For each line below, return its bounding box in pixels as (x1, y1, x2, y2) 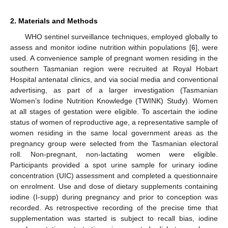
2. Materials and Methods (10, 16, 98, 25)
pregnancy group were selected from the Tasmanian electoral (10, 139, 218, 148)
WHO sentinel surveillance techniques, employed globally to (24, 32, 218, 41)
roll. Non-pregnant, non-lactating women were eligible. (10, 150, 218, 158)
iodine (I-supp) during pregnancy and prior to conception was (10, 192, 218, 201)
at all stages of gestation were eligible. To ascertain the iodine (10, 107, 218, 116)
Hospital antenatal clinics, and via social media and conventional (10, 75, 218, 83)
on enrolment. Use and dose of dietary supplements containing (10, 182, 218, 190)
